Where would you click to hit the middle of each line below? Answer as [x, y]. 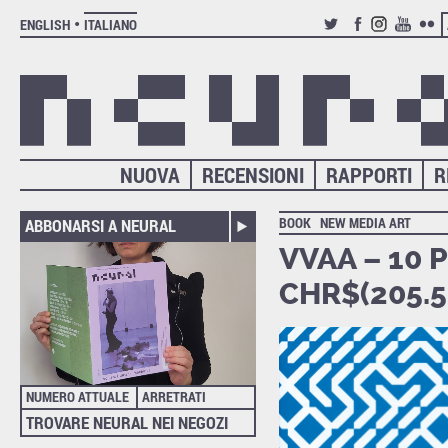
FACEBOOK [377, 40]
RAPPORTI [369, 175]
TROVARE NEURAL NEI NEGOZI [127, 422]
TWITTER [348, 40]
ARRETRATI [173, 397]
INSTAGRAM [404, 40]
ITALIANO [110, 24]
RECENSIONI [253, 175]
